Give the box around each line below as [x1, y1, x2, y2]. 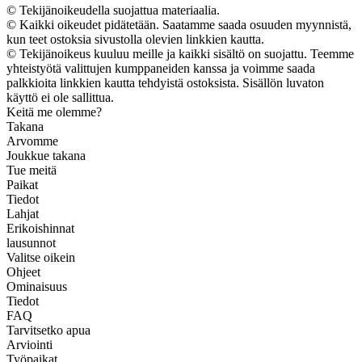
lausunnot [6, 235, 56, 250]
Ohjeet [6, 264, 40, 279]
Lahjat [6, 206, 39, 221]
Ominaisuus [6, 279, 67, 293]
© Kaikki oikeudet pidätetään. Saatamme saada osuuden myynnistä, [6, 17, 351, 32]
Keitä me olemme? [6, 104, 102, 119]
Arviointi [6, 337, 53, 351]
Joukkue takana [6, 148, 86, 162]
